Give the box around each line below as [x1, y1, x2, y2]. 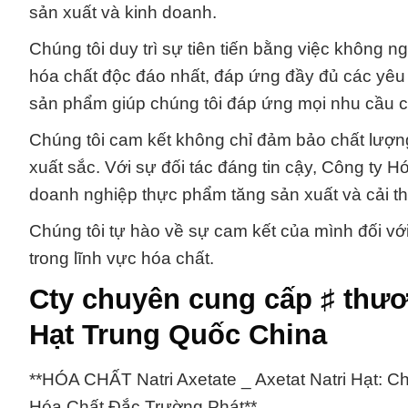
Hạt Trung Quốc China [29, 318, 327, 351]
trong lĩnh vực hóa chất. [29, 248, 214, 268]
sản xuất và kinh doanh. [29, 2, 217, 22]
